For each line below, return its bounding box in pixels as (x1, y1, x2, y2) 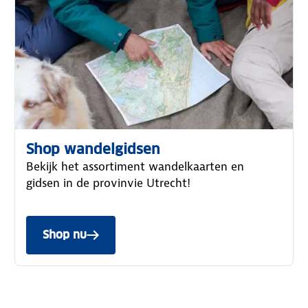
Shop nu (43, 227, 87, 242)
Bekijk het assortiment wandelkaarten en (26, 158, 245, 174)
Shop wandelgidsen (26, 140, 161, 158)
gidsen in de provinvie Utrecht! (26, 175, 191, 190)
